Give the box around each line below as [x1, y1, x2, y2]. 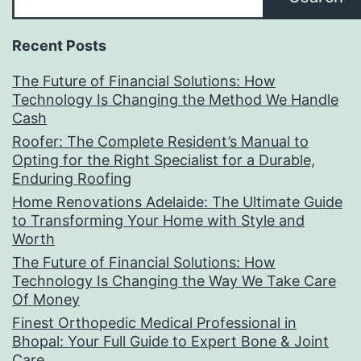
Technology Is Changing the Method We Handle [12, 91, 338, 109]
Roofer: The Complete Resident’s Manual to [12, 133, 309, 151]
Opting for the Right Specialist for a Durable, [12, 151, 315, 169]
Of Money [12, 291, 80, 309]
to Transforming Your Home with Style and [12, 212, 305, 230]
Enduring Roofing [12, 170, 131, 188]
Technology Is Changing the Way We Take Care [12, 272, 336, 290]
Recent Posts [12, 37, 106, 55]
